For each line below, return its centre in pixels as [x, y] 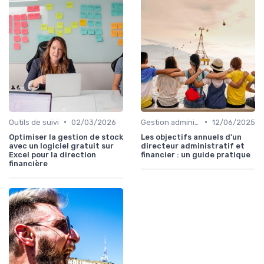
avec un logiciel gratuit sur [61, 146]
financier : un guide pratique [196, 154]
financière [28, 163]
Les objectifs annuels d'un [191, 137]
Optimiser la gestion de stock [66, 137]
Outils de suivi [34, 122]
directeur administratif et [193, 146]
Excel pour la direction [52, 154]
